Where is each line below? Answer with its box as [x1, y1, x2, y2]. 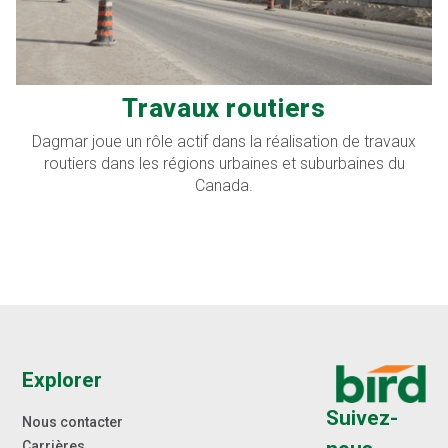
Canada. [195, 176, 253, 196]
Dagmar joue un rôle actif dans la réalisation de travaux [32, 132, 416, 152]
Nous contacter [22, 414, 124, 431]
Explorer [22, 368, 103, 393]
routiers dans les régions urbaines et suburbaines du [43, 154, 405, 174]
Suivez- [325, 406, 398, 431]
